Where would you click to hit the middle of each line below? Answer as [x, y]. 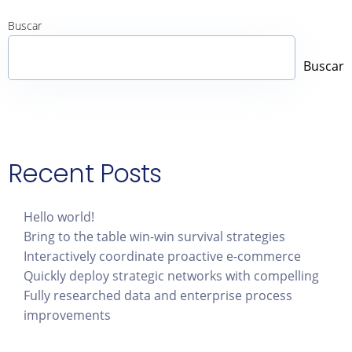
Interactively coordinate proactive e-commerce [162, 257]
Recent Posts [85, 174]
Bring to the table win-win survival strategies [154, 237]
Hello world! [59, 217]
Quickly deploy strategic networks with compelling [171, 276]
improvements [67, 315]
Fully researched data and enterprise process [158, 296]
